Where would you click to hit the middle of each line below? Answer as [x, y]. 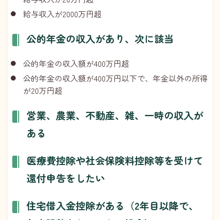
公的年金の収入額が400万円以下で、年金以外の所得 [115, 78]
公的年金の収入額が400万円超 [76, 63]
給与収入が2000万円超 [62, 14]
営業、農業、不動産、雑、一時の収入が [115, 115]
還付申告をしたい [66, 178]
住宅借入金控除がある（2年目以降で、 [112, 205]
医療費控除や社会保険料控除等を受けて [115, 160]
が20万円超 [43, 90]
